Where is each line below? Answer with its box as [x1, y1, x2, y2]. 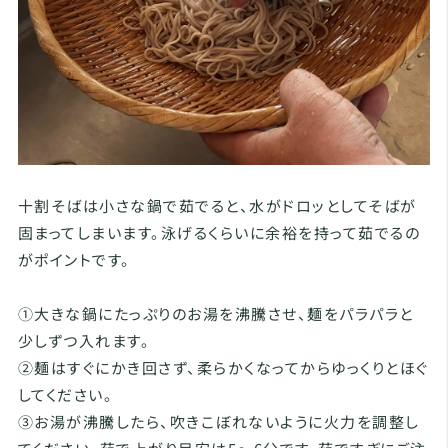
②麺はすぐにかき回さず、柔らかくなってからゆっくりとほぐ [17, 357, 429, 379]
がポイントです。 [17, 249, 131, 271]
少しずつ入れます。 [17, 330, 151, 352]
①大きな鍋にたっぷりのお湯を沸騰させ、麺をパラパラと [17, 303, 414, 325]
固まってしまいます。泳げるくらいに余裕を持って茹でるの [17, 222, 421, 244]
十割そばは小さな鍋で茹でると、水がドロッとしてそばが [17, 195, 417, 217]
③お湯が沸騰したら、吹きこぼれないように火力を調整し [17, 411, 420, 433]
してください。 [17, 384, 114, 406]
